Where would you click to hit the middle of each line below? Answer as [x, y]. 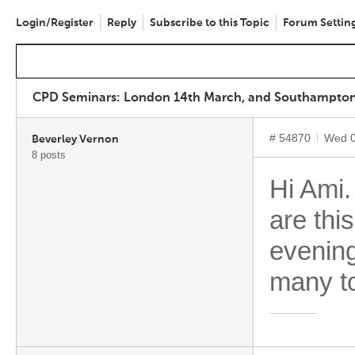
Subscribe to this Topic [210, 23]
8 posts [49, 155]
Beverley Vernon [75, 139]
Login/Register [55, 23]
